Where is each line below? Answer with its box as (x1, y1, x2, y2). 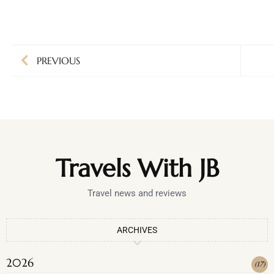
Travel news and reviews (87, 188, 187, 199)
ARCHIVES (117, 225, 157, 235)
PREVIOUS (37, 54, 80, 67)
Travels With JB (55, 153, 219, 184)
